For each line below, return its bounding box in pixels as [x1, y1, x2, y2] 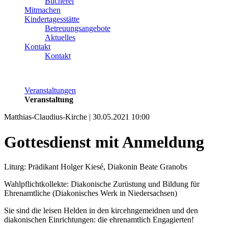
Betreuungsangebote [45, 24, 110, 33]
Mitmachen [24, 6, 61, 15]
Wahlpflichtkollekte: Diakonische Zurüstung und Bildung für [4, 180, 199, 189]
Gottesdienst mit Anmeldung [4, 132, 204, 151]
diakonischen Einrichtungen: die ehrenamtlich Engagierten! [4, 215, 194, 224]
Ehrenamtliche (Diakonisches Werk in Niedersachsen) [4, 189, 177, 198]
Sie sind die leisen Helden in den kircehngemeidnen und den [4, 206, 198, 215]
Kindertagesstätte [24, 15, 79, 24]
